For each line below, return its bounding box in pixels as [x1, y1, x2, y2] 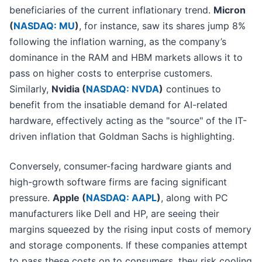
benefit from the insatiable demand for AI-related [9, 99, 227, 111]
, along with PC [161, 192, 228, 204]
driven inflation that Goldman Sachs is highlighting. [9, 130, 235, 143]
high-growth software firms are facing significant [9, 176, 227, 188]
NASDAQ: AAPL [86, 192, 157, 204]
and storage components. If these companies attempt [9, 239, 247, 251]
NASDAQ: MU [13, 20, 75, 32]
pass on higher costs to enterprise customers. [9, 67, 212, 80]
